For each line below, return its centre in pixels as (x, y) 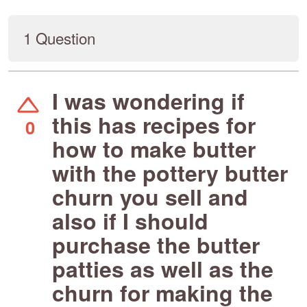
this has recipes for (154, 125)
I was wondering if (148, 101)
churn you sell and (150, 197)
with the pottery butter (170, 173)
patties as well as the (163, 269)
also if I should (130, 221)
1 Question (60, 38)
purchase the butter (156, 245)
